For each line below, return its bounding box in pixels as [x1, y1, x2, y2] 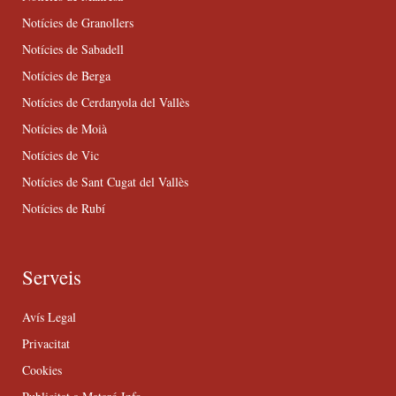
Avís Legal [22, 308, 76, 326]
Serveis [22, 263, 81, 291]
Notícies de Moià [22, 120, 107, 138]
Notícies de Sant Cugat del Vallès [22, 173, 188, 191]
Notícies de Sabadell [22, 41, 124, 58]
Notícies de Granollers [22, 14, 133, 32]
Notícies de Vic [22, 147, 99, 164]
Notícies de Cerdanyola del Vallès [22, 94, 189, 111]
